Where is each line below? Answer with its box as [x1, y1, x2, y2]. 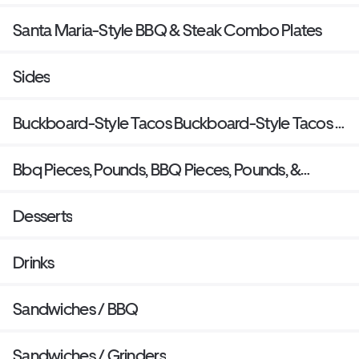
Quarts [13, 179, 59, 200]
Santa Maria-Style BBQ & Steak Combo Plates [13, 19, 322, 40]
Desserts [13, 205, 73, 226]
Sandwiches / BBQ [13, 298, 139, 319]
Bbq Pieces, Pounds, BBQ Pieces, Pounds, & [13, 159, 301, 179]
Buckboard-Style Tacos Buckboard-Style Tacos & [13, 112, 346, 133]
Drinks [13, 252, 54, 272]
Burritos [13, 133, 65, 154]
